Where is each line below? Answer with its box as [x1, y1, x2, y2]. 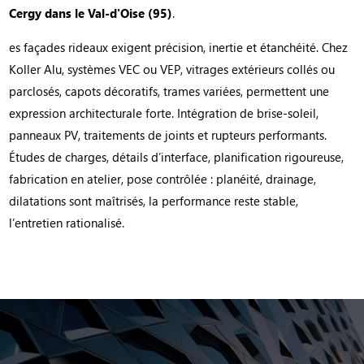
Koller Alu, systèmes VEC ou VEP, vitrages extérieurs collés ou [9, 61, 336, 78]
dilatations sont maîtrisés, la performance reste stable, [9, 193, 299, 210]
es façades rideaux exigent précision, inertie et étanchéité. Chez [9, 39, 349, 56]
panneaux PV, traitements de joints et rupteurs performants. [9, 127, 327, 144]
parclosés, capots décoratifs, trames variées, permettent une [9, 83, 330, 100]
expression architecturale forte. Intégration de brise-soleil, [9, 105, 319, 122]
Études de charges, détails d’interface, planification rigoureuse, [9, 149, 344, 166]
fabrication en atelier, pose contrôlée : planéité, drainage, [9, 171, 317, 188]
